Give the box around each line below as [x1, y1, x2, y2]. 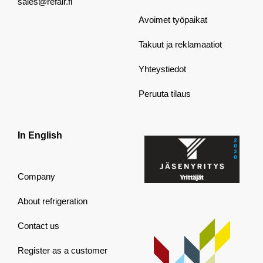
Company [17, 171, 55, 182]
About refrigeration [17, 196, 87, 207]
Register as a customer [17, 245, 107, 256]
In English [17, 130, 62, 141]
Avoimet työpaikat [139, 15, 207, 25]
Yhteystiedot [139, 64, 186, 75]
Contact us [17, 221, 59, 231]
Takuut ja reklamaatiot [139, 39, 222, 50]
